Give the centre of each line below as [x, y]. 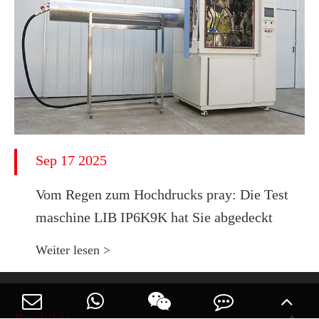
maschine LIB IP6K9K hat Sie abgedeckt [154, 217]
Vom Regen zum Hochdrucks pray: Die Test [162, 194]
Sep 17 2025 [71, 160]
